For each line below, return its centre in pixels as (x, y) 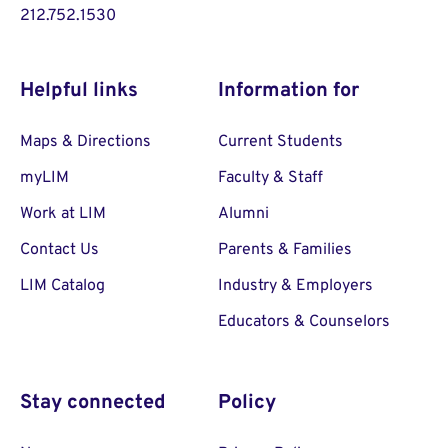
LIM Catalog (62, 286)
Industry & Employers (295, 286)
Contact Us (59, 250)
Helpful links (79, 91)
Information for (288, 91)
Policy (247, 403)
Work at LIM (63, 214)
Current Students (280, 142)
